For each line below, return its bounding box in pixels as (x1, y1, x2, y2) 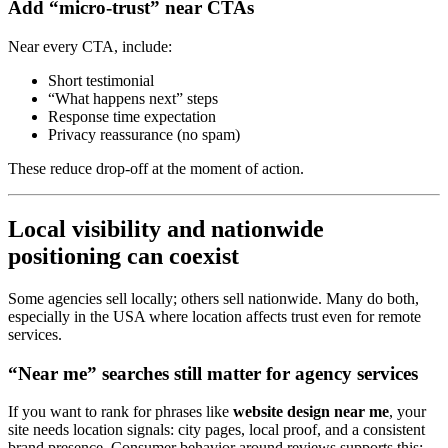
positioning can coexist (8, 242, 239, 269)
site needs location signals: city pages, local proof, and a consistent (8, 421, 425, 439)
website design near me (233, 403, 389, 421)
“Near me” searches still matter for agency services (8, 362, 418, 384)
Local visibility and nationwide (8, 215, 324, 242)
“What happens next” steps (48, 89, 218, 107)
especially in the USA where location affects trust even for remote (8, 307, 421, 325)
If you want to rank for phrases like (8, 403, 233, 421)
